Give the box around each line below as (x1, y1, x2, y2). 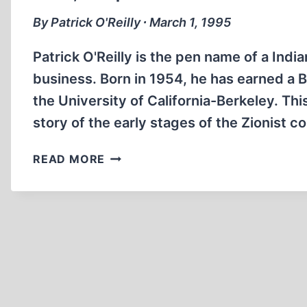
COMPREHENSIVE (104, 165, 208, 179)
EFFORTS (104, 251, 158, 265)
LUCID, (104, 148, 144, 162)
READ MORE (33, 152, 106, 166)
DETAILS (104, 199, 154, 213)
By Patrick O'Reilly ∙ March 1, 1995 (33, 15, 231, 29)
